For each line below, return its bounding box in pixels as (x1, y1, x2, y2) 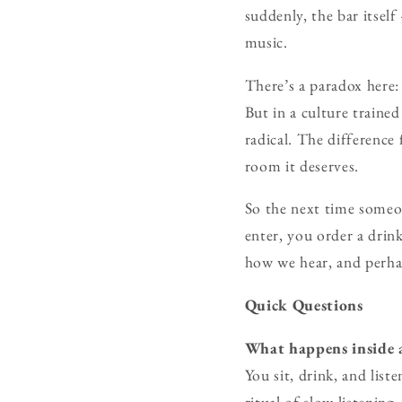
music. (244, 31, 288, 53)
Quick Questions (244, 293, 363, 315)
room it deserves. (244, 154, 359, 176)
